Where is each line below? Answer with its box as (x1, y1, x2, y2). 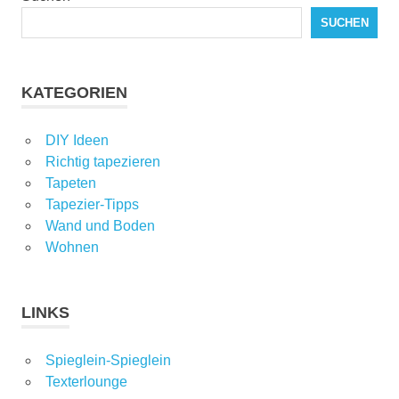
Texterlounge (45, 374, 127, 390)
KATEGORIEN (21, 84, 127, 102)
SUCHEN (320, 15, 369, 29)
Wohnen (45, 240, 99, 256)
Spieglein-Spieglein (45, 353, 171, 369)
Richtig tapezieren (45, 154, 160, 170)
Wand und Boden (45, 218, 155, 234)
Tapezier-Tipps (45, 197, 139, 213)
